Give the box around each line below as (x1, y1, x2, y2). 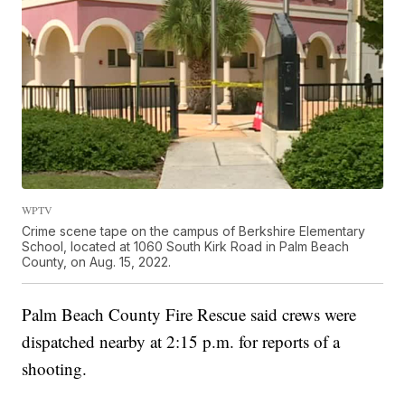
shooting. (22, 356, 88, 380)
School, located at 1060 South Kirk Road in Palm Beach (22, 238, 350, 254)
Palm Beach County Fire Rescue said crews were (22, 302, 357, 325)
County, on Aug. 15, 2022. (22, 253, 172, 269)
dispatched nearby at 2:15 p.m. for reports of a (22, 329, 341, 353)
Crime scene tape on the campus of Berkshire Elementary (22, 222, 366, 239)
